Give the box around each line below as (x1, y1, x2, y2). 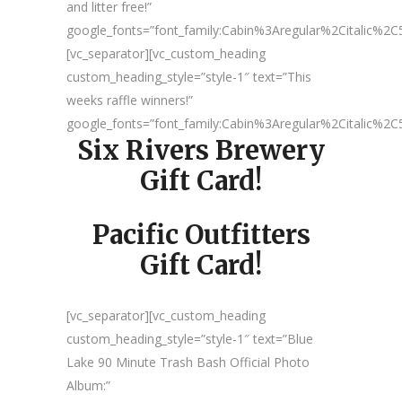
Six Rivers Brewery (77, 134, 325, 167)
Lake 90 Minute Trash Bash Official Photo (66, 354, 310, 371)
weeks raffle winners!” (66, 92, 193, 109)
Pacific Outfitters (92, 218, 310, 251)
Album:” (66, 377, 110, 394)
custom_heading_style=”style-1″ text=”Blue (66, 330, 313, 347)
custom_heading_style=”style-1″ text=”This (66, 68, 311, 85)
